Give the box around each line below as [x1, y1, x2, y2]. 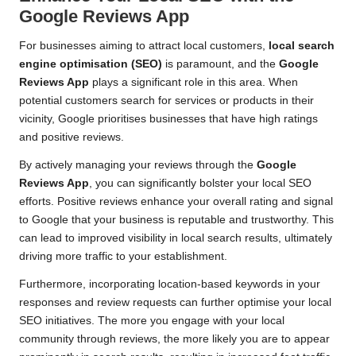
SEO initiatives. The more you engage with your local [19, 315, 284, 327]
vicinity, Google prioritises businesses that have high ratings [19, 113, 318, 126]
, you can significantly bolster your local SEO [89, 177, 311, 190]
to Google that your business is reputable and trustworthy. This [19, 214, 334, 226]
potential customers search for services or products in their [19, 95, 314, 107]
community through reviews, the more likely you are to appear [19, 333, 330, 346]
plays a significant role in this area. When [89, 76, 298, 89]
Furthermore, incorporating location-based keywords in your [19, 278, 320, 291]
